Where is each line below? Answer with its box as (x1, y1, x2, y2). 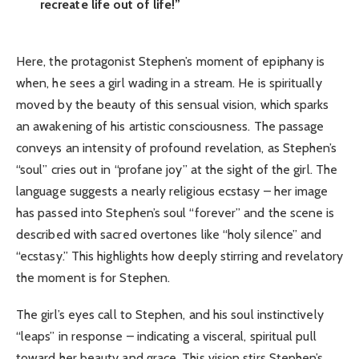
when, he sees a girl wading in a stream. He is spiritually (16, 75, 322, 91)
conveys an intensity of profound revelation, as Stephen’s (16, 140, 337, 156)
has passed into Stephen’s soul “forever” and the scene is (16, 205, 335, 221)
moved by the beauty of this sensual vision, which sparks (16, 97, 329, 113)
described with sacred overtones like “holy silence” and (16, 227, 322, 243)
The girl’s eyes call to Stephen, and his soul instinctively (16, 307, 324, 323)
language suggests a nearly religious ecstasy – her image (16, 184, 329, 200)
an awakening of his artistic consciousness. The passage (16, 119, 325, 135)
